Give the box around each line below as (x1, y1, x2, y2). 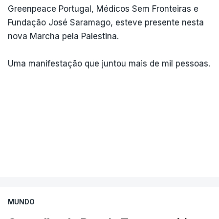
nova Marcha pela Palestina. (8, 31, 119, 41)
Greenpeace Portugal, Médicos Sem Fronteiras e (8, 4, 198, 14)
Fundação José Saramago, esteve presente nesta (8, 18, 204, 27)
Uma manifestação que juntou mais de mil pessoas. (8, 59, 210, 68)
